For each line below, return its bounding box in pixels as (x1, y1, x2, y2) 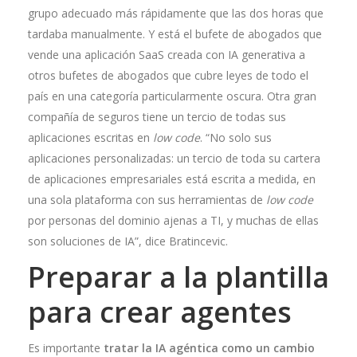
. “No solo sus (200, 130, 272, 145)
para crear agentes (28, 292, 292, 331)
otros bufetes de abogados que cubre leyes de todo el (28, 68, 308, 83)
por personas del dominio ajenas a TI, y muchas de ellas (28, 213, 319, 228)
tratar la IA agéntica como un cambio (104, 340, 315, 355)
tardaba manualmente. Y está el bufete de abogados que (28, 26, 322, 41)
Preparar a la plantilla (28, 257, 329, 296)
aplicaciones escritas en (28, 130, 150, 145)
